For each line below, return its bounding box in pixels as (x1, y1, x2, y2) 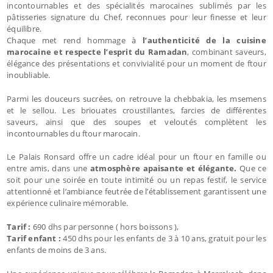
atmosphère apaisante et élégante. (87, 162, 240, 174)
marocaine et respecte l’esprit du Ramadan (7, 46, 188, 57)
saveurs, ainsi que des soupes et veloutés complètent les (7, 116, 266, 127)
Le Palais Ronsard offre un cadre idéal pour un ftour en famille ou (7, 151, 266, 162)
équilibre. (7, 23, 42, 34)
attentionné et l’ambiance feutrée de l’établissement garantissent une (7, 185, 266, 197)
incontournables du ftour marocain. (7, 127, 140, 139)
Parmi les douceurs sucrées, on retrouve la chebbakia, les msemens (7, 93, 266, 104)
